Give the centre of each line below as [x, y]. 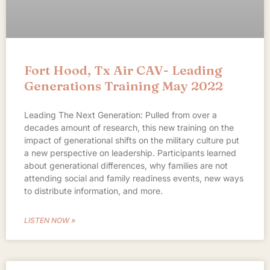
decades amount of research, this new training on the [129, 127]
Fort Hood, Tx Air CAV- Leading [123, 70]
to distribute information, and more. [93, 190]
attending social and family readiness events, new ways [134, 178]
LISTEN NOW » [50, 220]
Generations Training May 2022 [124, 85]
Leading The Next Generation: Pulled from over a [121, 115]
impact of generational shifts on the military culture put [132, 140]
